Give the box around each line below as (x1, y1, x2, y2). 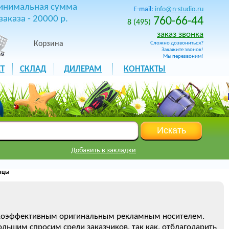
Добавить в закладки (71, 147, 136, 154)
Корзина (34, 40, 63, 48)
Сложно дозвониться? (150, 40, 203, 46)
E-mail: (133, 6, 155, 13)
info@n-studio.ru (155, 6, 203, 13)
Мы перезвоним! (163, 54, 203, 59)
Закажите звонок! (162, 47, 203, 53)
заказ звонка (157, 30, 203, 39)
